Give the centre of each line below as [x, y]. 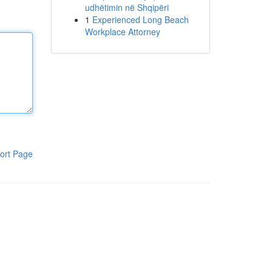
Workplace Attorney [122, 32]
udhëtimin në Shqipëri [127, 7]
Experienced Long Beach [140, 19]
